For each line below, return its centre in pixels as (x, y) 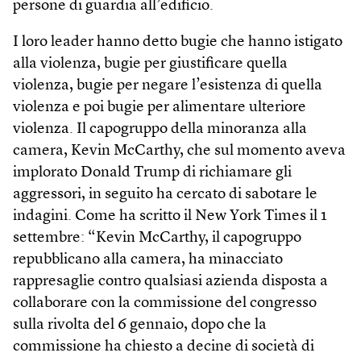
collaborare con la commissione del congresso (165, 303)
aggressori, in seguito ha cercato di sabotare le (165, 194)
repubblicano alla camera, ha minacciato (148, 259)
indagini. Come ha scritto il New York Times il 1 (170, 216)
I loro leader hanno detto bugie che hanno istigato (178, 42)
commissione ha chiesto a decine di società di (164, 346)
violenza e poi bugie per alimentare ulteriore (160, 107)
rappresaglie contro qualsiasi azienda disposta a (170, 281)
